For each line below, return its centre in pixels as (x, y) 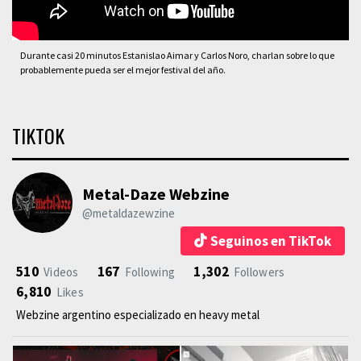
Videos (61, 272)
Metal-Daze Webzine (156, 193)
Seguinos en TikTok (271, 241)
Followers (259, 272)
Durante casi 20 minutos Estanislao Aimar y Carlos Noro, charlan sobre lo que (177, 55)
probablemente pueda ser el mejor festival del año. (123, 69)
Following (150, 272)
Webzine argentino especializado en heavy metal (138, 314)
